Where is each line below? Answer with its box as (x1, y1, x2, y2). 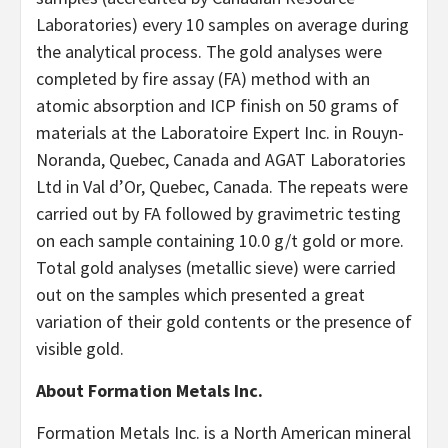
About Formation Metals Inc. (36, 378, 263, 402)
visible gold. (36, 336, 124, 360)
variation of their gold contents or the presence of (36, 309, 412, 333)
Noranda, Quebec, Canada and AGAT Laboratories (36, 147, 406, 171)
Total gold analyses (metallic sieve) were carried (36, 255, 396, 279)
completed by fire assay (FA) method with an (36, 66, 370, 90)
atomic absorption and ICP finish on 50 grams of (36, 93, 399, 117)
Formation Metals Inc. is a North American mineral (36, 420, 411, 444)
